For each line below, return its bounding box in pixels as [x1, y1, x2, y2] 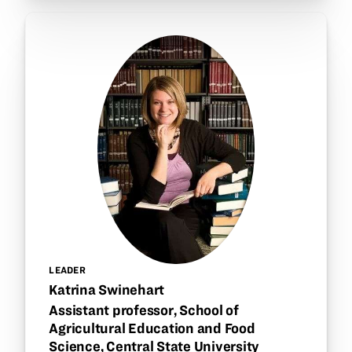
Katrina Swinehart [49, 282, 165, 298]
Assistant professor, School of [49, 302, 239, 317]
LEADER [49, 265, 86, 276]
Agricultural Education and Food [49, 320, 255, 335]
